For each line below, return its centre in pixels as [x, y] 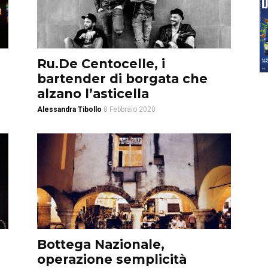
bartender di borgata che [122, 79]
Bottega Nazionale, [101, 244]
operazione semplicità [112, 259]
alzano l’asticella [93, 94]
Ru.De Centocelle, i [101, 64]
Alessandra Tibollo [69, 109]
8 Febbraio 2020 [130, 109]
